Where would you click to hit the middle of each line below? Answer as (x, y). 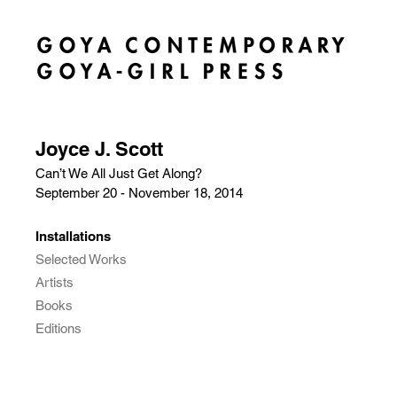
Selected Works (81, 259)
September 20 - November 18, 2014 (139, 193)
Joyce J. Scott (99, 149)
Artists (54, 282)
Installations (73, 236)
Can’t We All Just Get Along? (119, 173)
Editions (58, 328)
